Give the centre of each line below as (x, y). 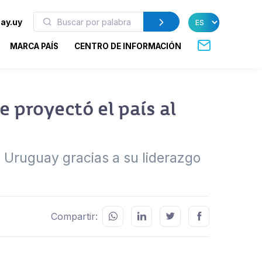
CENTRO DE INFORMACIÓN (128, 46)
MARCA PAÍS (35, 46)
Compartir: (74, 216)
